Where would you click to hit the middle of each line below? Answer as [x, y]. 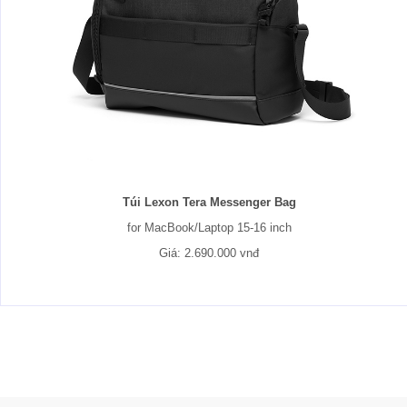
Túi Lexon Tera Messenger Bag [209, 202]
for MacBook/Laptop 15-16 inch [209, 228]
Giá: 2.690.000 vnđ [209, 253]
